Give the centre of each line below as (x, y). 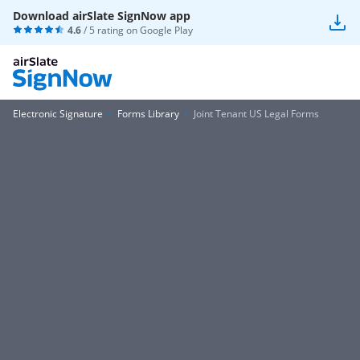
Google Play (166, 30)
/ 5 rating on (110, 30)
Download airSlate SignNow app (102, 16)
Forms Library (148, 114)
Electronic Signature (58, 114)
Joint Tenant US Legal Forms (256, 114)
